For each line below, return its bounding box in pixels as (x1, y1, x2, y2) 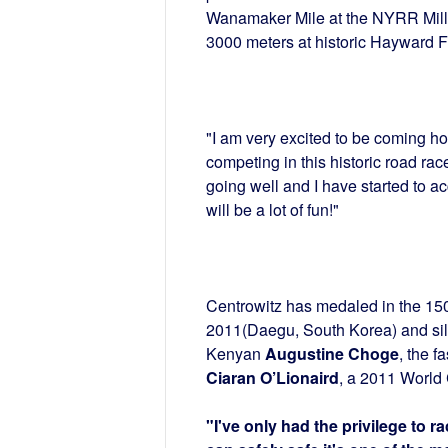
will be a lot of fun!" (205, 198, 339, 222)
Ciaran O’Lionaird (205, 366, 339, 390)
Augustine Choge (264, 342, 399, 366)
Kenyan (205, 342, 265, 366)
